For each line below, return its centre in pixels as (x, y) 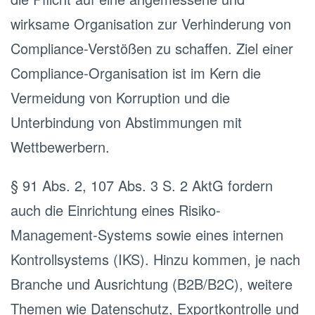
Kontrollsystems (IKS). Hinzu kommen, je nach (155, 259)
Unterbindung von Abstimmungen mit (126, 122)
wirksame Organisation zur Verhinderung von (151, 24)
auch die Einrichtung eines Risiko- (116, 210)
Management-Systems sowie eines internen (147, 234)
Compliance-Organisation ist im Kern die (136, 73)
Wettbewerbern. (60, 147)
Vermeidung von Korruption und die (120, 97)
